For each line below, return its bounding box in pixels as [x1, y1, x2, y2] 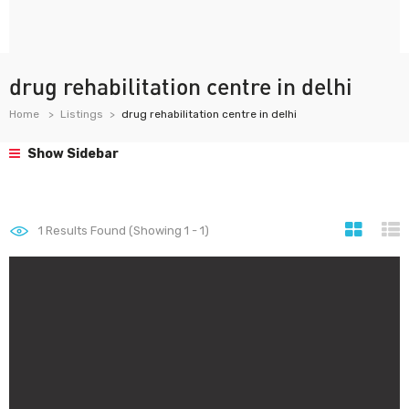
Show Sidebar [25, 146, 119, 162]
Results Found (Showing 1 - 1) [43, 224, 209, 237]
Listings [60, 108, 103, 121]
